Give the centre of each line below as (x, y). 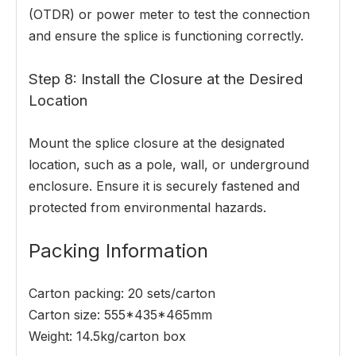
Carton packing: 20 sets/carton (122, 294)
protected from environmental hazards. (147, 208)
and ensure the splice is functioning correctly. (166, 36)
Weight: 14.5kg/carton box (107, 337)
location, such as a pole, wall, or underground (169, 165)
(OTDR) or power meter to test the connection (169, 15)
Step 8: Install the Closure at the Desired (166, 79)
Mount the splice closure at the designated (157, 143)
